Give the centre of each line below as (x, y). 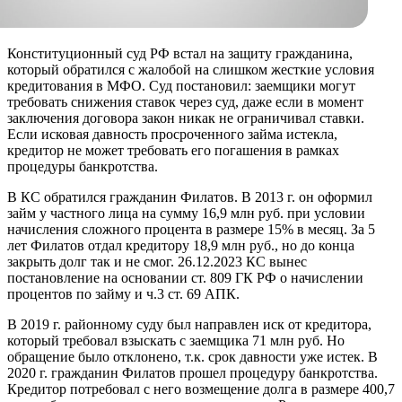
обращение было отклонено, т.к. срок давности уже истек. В (192, 357)
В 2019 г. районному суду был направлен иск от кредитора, (189, 325)
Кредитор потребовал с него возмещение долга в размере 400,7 (201, 389)
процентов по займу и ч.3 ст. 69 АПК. (123, 294)
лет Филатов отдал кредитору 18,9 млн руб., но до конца (181, 246)
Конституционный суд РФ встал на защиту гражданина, (180, 54)
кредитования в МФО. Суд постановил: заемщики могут (181, 86)
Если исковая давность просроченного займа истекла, (172, 135)
